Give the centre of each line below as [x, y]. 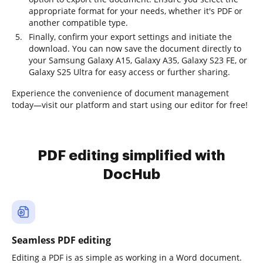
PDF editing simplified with [131, 156]
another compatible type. [78, 23]
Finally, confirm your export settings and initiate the [130, 37]
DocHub [131, 174]
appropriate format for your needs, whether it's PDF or [136, 11]
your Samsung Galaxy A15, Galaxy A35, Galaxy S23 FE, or [138, 60]
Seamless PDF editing [61, 240]
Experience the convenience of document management [120, 93]
